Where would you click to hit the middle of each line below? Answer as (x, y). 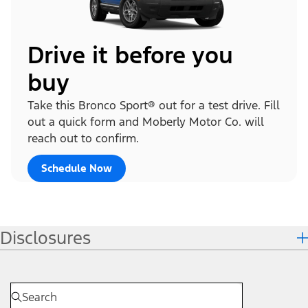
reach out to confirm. (83, 138)
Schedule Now (77, 168)
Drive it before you (130, 55)
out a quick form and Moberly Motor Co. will (146, 121)
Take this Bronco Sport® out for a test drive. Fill (154, 105)
